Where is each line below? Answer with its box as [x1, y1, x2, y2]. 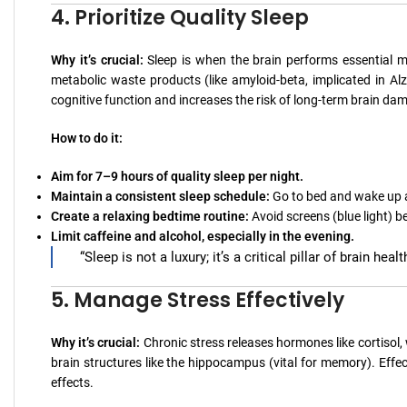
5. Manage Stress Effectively [51, 285, 344, 314]
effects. [51, 374, 94, 390]
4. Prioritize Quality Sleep [51, 3, 309, 32]
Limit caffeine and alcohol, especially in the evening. [51, 228, 354, 243]
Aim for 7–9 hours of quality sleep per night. [51, 168, 303, 184]
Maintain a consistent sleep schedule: [51, 188, 270, 203]
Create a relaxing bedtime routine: [51, 208, 249, 223]
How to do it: [51, 130, 123, 145]
